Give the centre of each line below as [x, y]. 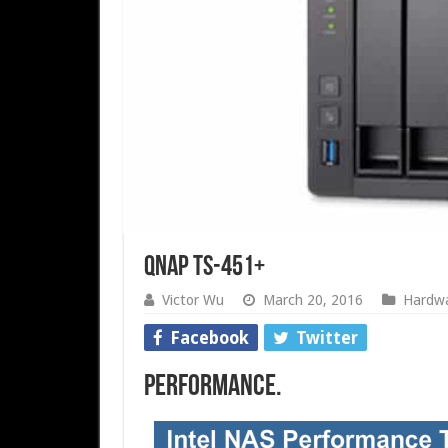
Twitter [326, 338]
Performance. [212, 387]
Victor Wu [192, 300]
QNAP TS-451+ [204, 268]
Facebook [209, 338]
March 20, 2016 [312, 300]
